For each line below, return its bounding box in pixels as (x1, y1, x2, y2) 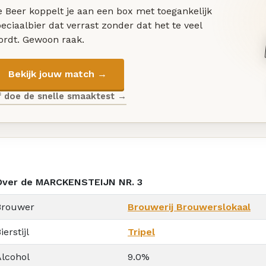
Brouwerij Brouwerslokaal (128, 201, 251, 213)
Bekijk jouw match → (8, 68, 107, 80)
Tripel (128, 226, 155, 237)
